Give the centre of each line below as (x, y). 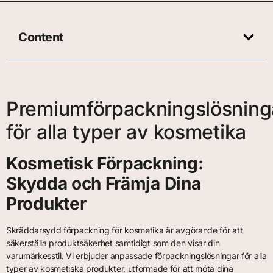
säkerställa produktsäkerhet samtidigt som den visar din (113, 243)
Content (41, 37)
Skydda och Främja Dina (104, 184)
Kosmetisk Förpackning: (105, 164)
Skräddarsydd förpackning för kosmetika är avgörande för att (125, 230)
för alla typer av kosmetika (126, 132)
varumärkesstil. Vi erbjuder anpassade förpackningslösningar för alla (136, 256)
